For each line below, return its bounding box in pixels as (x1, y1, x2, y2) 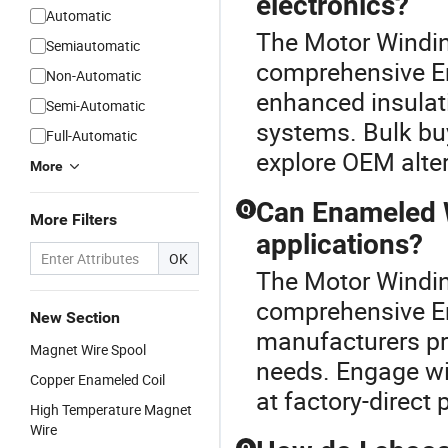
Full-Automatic (46, 126, 137, 145)
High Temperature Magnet (30, 400, 192, 419)
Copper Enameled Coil (30, 370, 165, 389)
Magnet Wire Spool (30, 340, 146, 359)
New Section (30, 308, 120, 327)
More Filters (30, 210, 117, 229)
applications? (256, 228, 423, 261)
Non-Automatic (46, 66, 141, 85)
